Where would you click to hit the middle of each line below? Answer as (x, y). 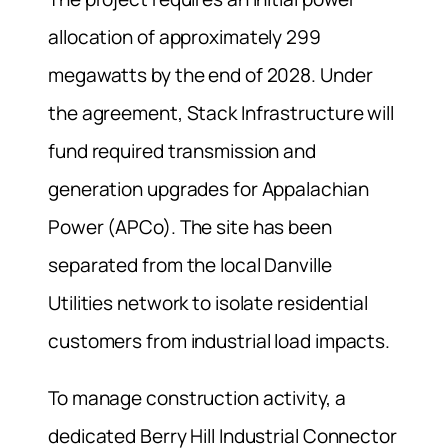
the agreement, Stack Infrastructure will (221, 113)
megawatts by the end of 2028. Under (210, 75)
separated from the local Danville (190, 265)
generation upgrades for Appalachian (208, 189)
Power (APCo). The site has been (190, 227)
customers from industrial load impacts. (219, 341)
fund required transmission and (182, 151)
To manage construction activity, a (197, 398)
